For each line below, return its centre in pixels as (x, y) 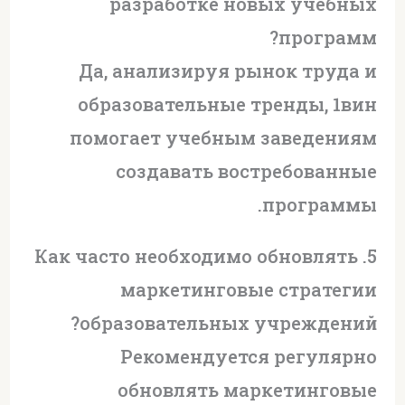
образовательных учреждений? (229, 322)
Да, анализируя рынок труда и (228, 70)
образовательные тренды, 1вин (228, 104)
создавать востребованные (247, 170)
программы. (320, 204)
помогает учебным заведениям (224, 137)
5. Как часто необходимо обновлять (197, 255)
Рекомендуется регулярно (249, 356)
